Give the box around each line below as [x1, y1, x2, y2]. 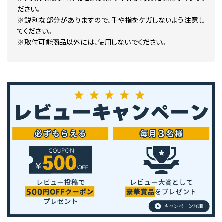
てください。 [17, 27, 52, 36]
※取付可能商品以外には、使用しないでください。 [17, 38, 166, 47]
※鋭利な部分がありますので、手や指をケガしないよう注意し [17, 16, 205, 25]
